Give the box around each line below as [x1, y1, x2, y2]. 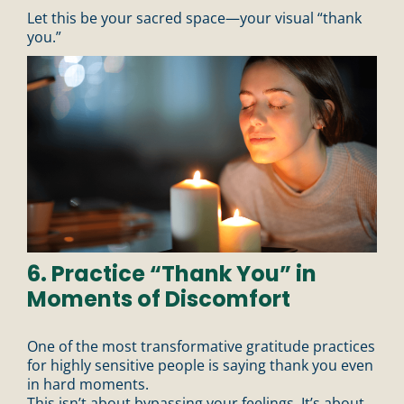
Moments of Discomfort [27, 283, 290, 314]
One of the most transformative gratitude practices [27, 335, 375, 356]
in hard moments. [27, 373, 149, 394]
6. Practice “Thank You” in [27, 258, 317, 289]
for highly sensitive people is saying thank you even [27, 354, 373, 375]
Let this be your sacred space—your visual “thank [27, 7, 362, 28]
